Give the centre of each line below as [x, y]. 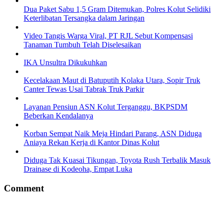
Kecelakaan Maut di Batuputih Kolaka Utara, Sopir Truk [112, 80]
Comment [24, 188]
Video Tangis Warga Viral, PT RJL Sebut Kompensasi [108, 36]
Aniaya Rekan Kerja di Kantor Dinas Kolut [92, 142]
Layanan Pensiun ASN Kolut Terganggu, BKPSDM [106, 107]
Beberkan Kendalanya [58, 115]
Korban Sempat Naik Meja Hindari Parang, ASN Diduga [113, 133]
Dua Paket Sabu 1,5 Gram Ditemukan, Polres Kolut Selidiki [117, 9]
